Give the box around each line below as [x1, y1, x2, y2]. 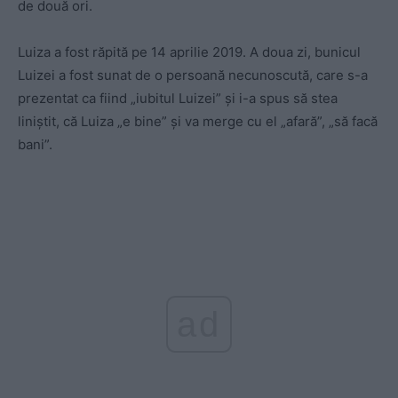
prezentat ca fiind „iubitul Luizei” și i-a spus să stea [18, 90, 338, 107]
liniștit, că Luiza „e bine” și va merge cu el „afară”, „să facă [18, 113, 378, 131]
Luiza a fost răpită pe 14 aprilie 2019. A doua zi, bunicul [18, 44, 361, 61]
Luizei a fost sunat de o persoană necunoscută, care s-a [18, 67, 368, 84]
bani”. [18, 136, 52, 154]
